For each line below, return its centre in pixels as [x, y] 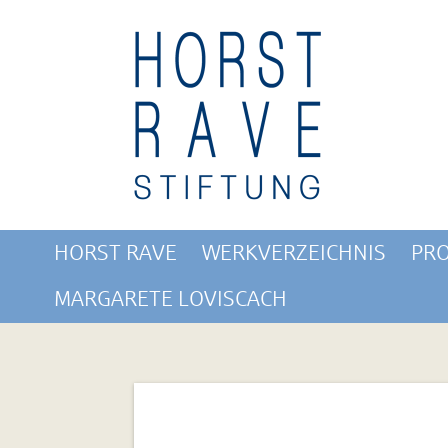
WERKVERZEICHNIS [293, 252]
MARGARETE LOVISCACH [170, 299]
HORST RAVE [115, 252]
